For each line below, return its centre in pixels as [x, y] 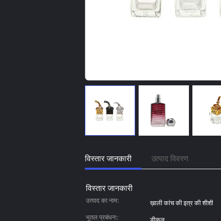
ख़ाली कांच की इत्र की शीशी [182, 203]
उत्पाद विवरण [170, 158]
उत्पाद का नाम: [102, 200]
